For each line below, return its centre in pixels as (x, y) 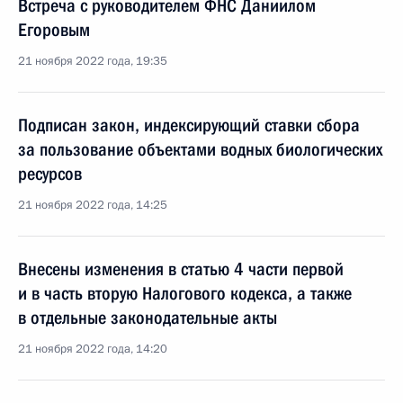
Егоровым (54, 30)
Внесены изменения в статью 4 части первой (181, 269)
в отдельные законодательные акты (148, 318)
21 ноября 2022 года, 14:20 (93, 349)
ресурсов (50, 174)
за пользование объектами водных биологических (200, 149)
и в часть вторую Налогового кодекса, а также (185, 293)
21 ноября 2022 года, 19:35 (93, 61)
